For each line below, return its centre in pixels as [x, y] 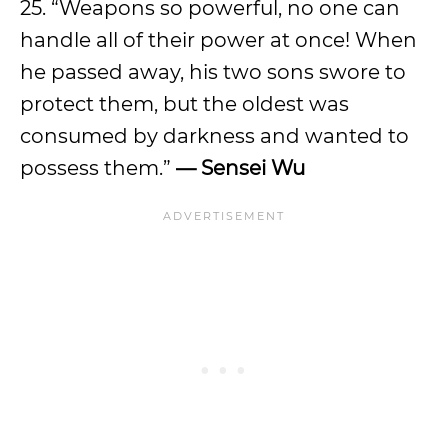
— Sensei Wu [240, 168]
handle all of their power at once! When [218, 40]
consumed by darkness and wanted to [214, 136]
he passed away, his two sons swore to [213, 72]
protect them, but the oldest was [184, 104]
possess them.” [98, 168]
